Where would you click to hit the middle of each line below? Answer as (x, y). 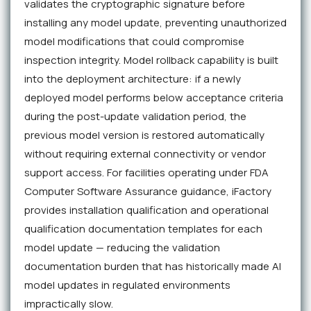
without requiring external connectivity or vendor (145, 154)
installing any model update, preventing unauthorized (155, 23)
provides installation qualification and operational (146, 210)
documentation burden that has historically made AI (153, 267)
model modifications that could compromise (134, 42)
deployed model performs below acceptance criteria (154, 98)
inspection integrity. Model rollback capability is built (151, 60)
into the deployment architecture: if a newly (133, 79)
